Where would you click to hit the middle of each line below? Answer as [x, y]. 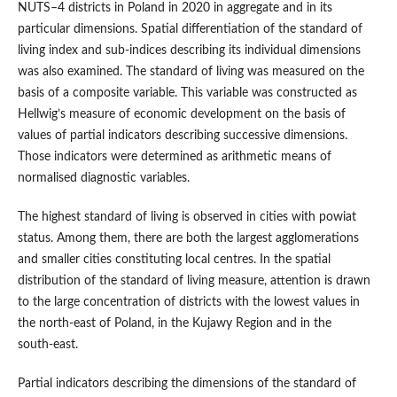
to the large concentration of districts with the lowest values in [188, 302]
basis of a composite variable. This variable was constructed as [187, 93]
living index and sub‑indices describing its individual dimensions [189, 50]
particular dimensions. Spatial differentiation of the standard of [190, 29]
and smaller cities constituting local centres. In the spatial [174, 259]
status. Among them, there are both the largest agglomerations [188, 238]
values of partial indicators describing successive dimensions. [182, 135]
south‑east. [47, 344]
